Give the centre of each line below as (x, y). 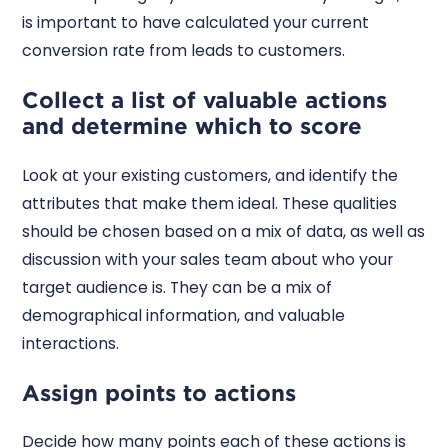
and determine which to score (192, 126)
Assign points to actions (159, 392)
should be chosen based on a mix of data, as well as (224, 231)
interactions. (73, 343)
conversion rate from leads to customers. (184, 50)
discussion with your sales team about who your (208, 259)
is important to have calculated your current (196, 22)
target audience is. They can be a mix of (177, 287)
